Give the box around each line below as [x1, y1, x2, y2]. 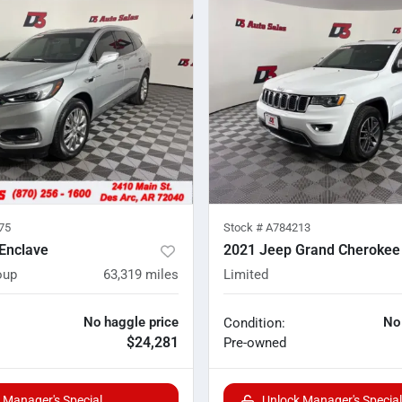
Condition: [223, 315, 285, 332]
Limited [223, 267, 268, 284]
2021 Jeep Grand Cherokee [223, 241, 400, 259]
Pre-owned [223, 335, 286, 352]
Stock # [223, 221, 266, 235]
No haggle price [83, 314, 179, 331]
